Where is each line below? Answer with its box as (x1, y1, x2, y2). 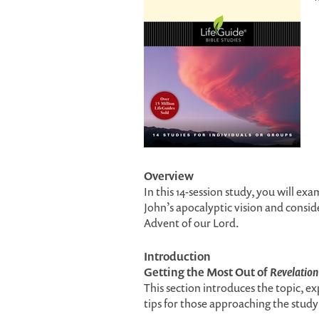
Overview (144, 168, 194, 184)
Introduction (144, 249, 211, 264)
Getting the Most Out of (144, 264, 270, 280)
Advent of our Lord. (144, 215, 239, 231)
